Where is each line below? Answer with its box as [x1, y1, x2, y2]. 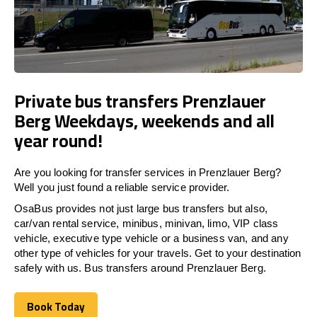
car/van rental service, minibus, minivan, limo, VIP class [14, 217, 279, 229]
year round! [14, 124, 103, 157]
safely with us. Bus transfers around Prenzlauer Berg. [14, 262, 266, 274]
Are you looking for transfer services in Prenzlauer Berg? [14, 166, 282, 178]
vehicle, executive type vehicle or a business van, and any [14, 232, 289, 244]
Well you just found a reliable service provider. [14, 181, 230, 193]
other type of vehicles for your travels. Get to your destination [14, 247, 301, 259]
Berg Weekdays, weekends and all [14, 104, 275, 137]
